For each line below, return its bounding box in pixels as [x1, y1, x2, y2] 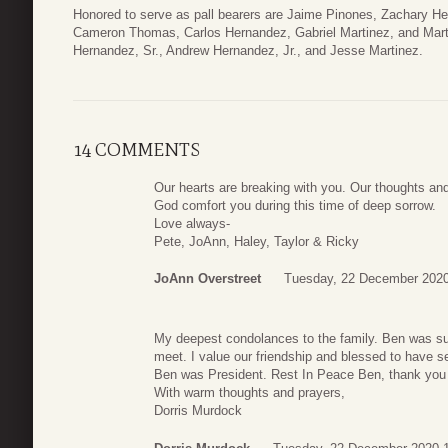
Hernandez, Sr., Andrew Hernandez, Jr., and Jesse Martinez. [73, 43, 423, 59]
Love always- [154, 215, 230, 231]
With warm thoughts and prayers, [154, 385, 345, 401]
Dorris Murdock [154, 403, 242, 419]
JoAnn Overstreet [154, 271, 261, 287]
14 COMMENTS [73, 138, 200, 161]
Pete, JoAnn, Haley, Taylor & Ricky [154, 233, 359, 249]
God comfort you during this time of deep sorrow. [154, 197, 436, 213]
